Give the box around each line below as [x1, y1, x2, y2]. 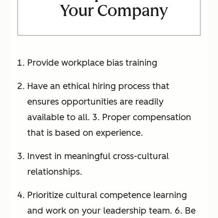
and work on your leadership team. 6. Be [27, 205, 196, 217]
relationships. [27, 166, 82, 178]
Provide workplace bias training [27, 57, 157, 69]
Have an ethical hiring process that [27, 81, 169, 92]
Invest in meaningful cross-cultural [27, 151, 169, 162]
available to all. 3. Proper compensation [27, 112, 191, 123]
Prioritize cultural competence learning [27, 190, 187, 201]
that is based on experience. [27, 127, 143, 139]
